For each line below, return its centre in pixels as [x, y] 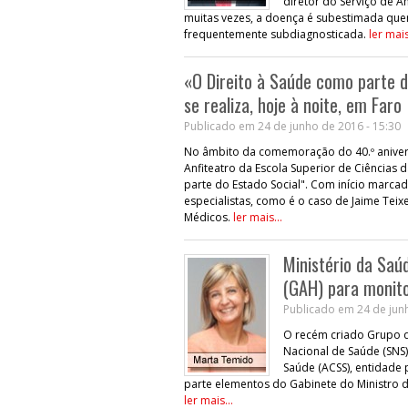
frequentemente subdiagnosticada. [276, 34]
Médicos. [209, 217]
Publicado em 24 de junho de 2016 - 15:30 [292, 126]
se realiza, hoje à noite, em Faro [293, 104]
